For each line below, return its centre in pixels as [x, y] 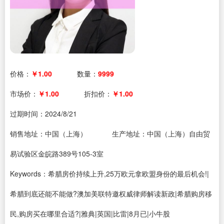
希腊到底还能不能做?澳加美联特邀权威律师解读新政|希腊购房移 [111, 193]
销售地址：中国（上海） [48, 133]
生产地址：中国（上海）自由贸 [161, 133]
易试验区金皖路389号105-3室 [57, 153]
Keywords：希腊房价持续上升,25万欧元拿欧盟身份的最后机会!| [109, 173]
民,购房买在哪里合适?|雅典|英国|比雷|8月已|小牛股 [90, 213]
